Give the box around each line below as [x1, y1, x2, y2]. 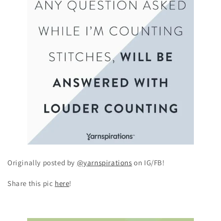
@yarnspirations [76, 158, 132, 167]
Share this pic [7, 179, 55, 188]
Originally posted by [7, 158, 77, 167]
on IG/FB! [132, 158, 165, 167]
